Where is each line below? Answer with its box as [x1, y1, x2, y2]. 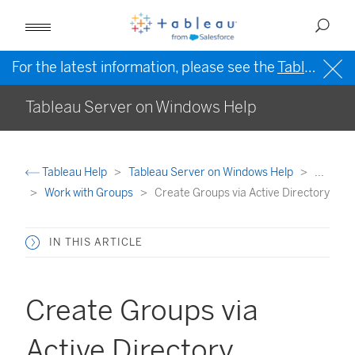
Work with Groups [44, 186, 136, 200]
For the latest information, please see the [12, 59, 277, 76]
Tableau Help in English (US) [277, 59, 304, 76]
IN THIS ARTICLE [49, 236, 143, 248]
